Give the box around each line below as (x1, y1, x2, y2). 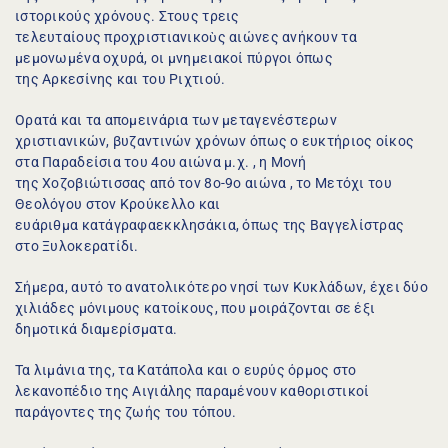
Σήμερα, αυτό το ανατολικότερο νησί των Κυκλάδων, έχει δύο (15, 278, 428, 295)
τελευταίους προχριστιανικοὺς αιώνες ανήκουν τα (15, 28, 357, 45)
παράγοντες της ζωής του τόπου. (15, 403, 237, 420)
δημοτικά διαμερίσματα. (15, 320, 178, 337)
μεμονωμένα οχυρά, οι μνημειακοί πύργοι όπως (15, 49, 334, 66)
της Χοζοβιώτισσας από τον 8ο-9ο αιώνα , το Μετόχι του (15, 174, 392, 191)
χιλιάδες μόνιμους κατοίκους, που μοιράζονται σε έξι (15, 299, 376, 316)
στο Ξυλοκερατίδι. (15, 237, 139, 254)
